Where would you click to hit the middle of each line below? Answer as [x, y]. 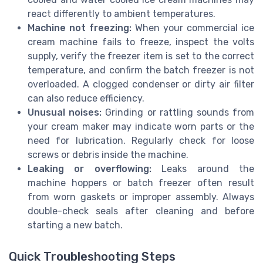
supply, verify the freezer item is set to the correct [141, 56]
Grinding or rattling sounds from [178, 112]
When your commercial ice [193, 28]
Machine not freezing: [80, 28]
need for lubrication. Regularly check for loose [141, 140]
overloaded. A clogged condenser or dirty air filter [141, 84]
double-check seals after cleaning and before [141, 211]
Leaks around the [203, 168]
